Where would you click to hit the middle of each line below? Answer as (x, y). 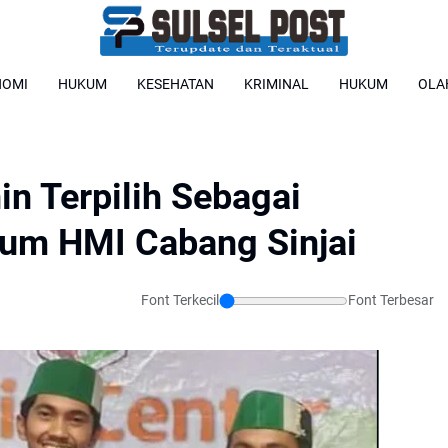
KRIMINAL (276, 83)
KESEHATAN (175, 83)
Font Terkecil (180, 300)
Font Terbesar (391, 300)
